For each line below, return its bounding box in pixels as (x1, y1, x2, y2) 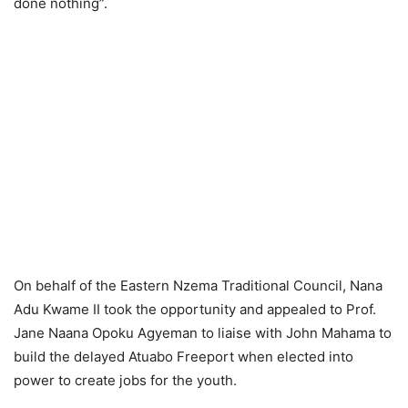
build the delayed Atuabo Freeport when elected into (14, 348, 353, 366)
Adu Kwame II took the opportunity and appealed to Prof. (14, 301, 376, 319)
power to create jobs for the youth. (14, 372, 237, 390)
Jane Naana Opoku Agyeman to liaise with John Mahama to (14, 324, 392, 342)
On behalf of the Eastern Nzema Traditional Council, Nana (14, 277, 382, 295)
